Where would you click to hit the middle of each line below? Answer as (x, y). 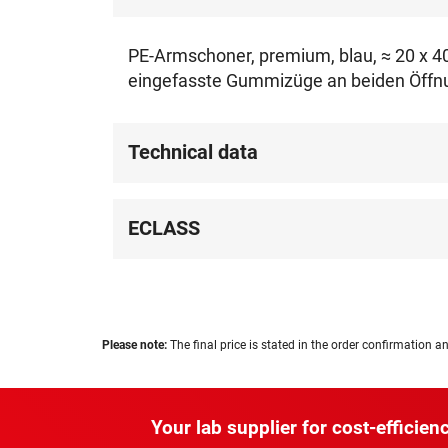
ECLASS (164, 228)
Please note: (134, 345)
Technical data (193, 152)
